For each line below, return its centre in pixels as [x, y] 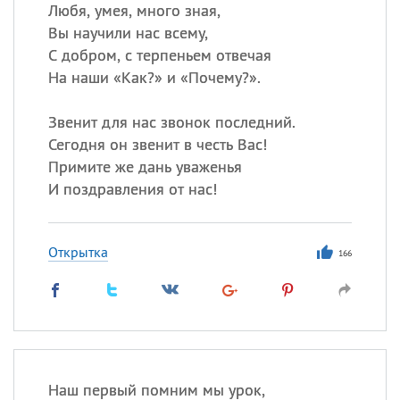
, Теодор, [282, 87]
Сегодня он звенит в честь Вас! [157, 144]
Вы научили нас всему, [128, 33]
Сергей [231, 87]
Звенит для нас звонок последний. [171, 122]
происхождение [237, 142]
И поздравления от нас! [132, 189]
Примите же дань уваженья [145, 167]
